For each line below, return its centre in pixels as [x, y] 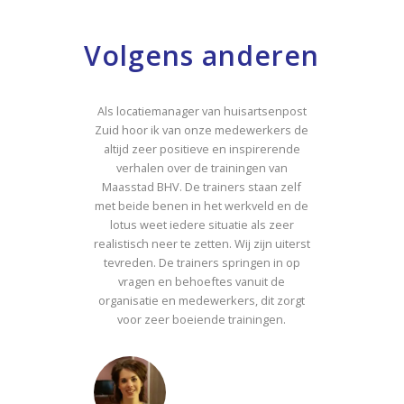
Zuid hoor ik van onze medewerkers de [202, 129]
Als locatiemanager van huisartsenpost [202, 110]
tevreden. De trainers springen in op [202, 262]
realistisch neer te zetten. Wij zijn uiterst [202, 243]
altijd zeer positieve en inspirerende [202, 148]
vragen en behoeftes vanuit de [202, 281]
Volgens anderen [202, 55]
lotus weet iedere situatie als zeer [202, 224]
